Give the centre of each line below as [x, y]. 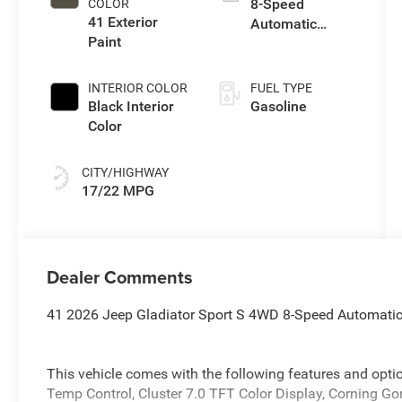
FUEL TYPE [281, 88]
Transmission [293, 44]
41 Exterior [123, 22]
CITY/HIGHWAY [126, 173]
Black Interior [131, 107]
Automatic [283, 24]
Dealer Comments [120, 277]
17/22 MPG [118, 191]
